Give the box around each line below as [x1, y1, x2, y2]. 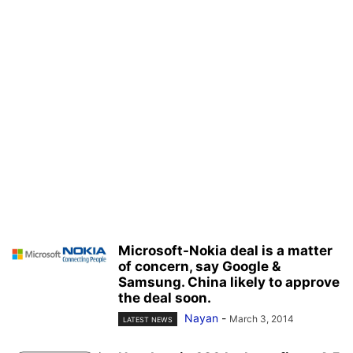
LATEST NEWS [123, 315, 173, 325]
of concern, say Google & [118, 258, 281, 274]
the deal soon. [118, 289, 211, 306]
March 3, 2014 [229, 312, 294, 325]
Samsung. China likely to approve [118, 273, 340, 290]
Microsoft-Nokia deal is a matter [118, 242, 333, 258]
